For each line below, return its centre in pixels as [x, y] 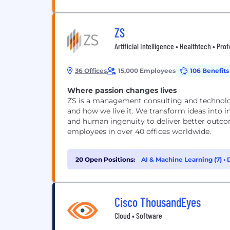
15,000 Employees [147, 71]
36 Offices [91, 71]
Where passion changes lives [122, 90]
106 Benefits [209, 71]
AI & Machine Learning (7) [182, 159]
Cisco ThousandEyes [158, 202]
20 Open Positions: [105, 159]
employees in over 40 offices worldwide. [139, 131]
